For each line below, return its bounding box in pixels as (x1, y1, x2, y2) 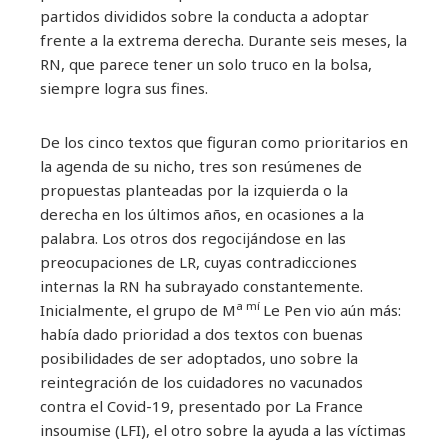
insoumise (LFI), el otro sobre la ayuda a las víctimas (40, 419, 406, 440)
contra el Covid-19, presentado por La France (40, 395, 363, 416)
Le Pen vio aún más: (263, 299, 401, 320)
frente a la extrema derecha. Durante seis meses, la (40, 29, 407, 50)
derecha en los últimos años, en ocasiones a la (40, 203, 364, 224)
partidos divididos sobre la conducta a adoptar (40, 5, 369, 26)
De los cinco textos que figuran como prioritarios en (40, 131, 408, 152)
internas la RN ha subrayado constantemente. (40, 275, 363, 296)
